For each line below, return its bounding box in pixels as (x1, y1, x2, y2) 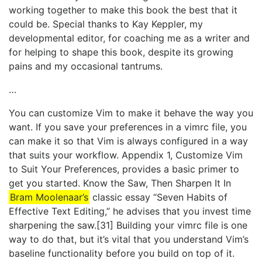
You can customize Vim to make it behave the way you (9, 107, 253, 119)
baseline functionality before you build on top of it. (9, 247, 235, 260)
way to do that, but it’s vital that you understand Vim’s (9, 233, 249, 246)
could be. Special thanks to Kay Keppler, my (9, 18, 203, 30)
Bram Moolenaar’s (10, 191, 88, 204)
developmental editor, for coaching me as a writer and (9, 32, 250, 44)
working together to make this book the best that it (9, 4, 237, 16)
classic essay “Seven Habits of (89, 191, 227, 204)
